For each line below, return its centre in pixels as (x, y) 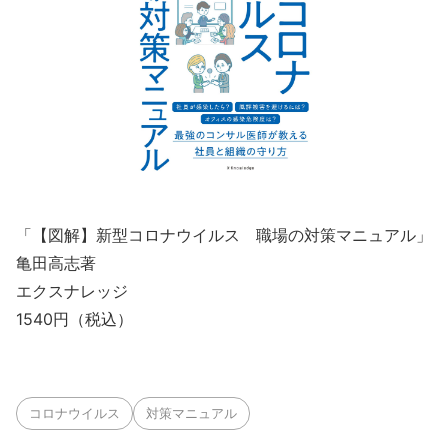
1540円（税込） (74, 318)
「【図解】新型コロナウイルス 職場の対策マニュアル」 (224, 234)
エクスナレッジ (72, 290)
